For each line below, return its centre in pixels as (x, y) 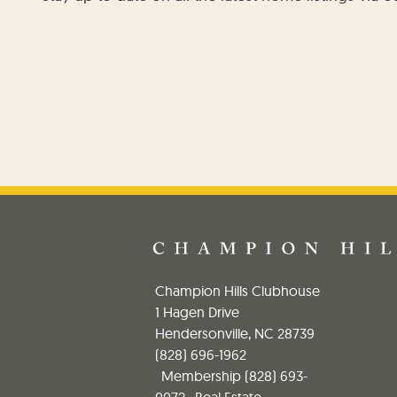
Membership (201, 376)
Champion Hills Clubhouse (237, 291)
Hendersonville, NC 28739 (235, 334)
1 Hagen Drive (197, 312)
